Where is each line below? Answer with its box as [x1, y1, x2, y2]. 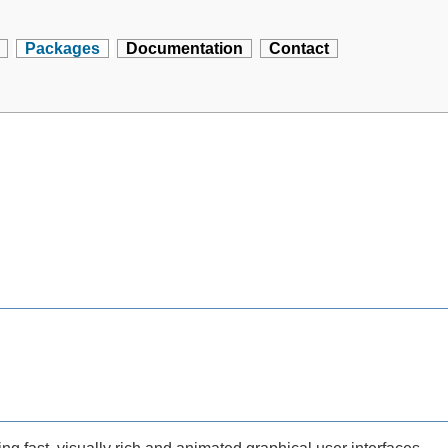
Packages [25, 40, 101, 57]
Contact [269, 40, 330, 57]
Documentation [126, 40, 244, 57]
